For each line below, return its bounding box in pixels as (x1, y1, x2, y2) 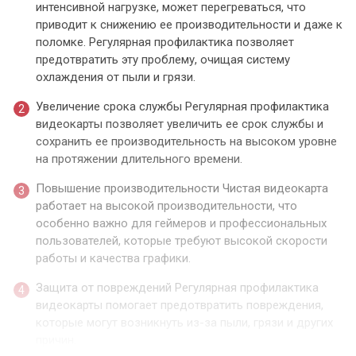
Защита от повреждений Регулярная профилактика (36, 281, 319, 296)
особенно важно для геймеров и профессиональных (36, 216, 327, 231)
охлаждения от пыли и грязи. (36, 70, 195, 85)
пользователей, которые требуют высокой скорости (36, 234, 327, 249)
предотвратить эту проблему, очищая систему (36, 52, 290, 68)
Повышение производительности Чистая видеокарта (36, 181, 328, 196)
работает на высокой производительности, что (36, 199, 297, 214)
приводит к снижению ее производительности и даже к (36, 17, 342, 33)
